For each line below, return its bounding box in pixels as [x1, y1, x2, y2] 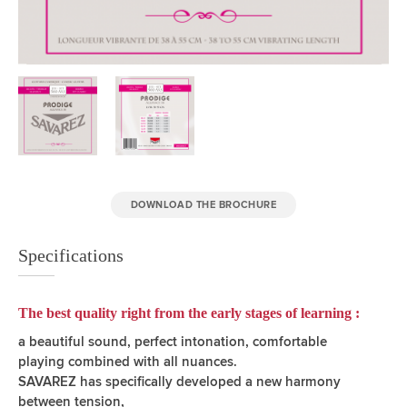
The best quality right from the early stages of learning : [18, 305, 360, 322]
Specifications [18, 245, 124, 266]
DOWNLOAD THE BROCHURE [130, 199, 277, 210]
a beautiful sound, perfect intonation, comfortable [18, 333, 327, 351]
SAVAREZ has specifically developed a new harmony [18, 373, 341, 391]
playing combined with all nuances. [18, 353, 237, 371]
